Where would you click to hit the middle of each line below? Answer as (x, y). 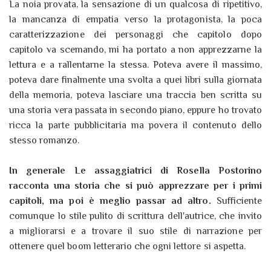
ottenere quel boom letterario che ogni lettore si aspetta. (129, 247)
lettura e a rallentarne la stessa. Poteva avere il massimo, (135, 65)
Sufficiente (236, 201)
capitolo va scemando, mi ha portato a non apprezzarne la (135, 50)
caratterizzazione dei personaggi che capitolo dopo (135, 35)
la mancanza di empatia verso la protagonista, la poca (135, 20)
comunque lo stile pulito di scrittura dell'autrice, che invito (135, 216)
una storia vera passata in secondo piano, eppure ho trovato (135, 110)
